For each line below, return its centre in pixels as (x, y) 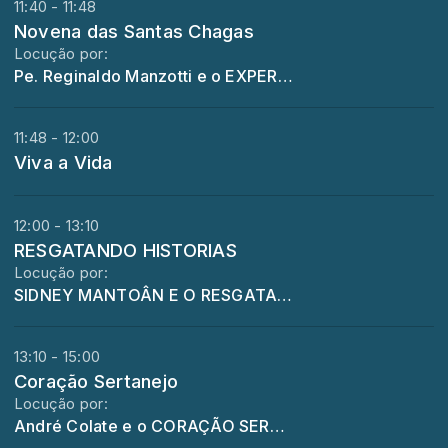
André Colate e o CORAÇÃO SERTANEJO (277, 426)
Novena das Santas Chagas (134, 31)
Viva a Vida (63, 162)
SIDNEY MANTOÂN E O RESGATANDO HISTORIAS (285, 295)
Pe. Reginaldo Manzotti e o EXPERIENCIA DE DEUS (285, 76)
